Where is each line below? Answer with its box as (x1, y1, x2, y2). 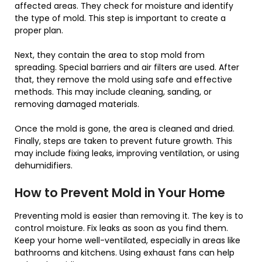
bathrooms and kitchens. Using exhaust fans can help (15, 247, 235, 259)
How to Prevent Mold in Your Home (15, 184, 225, 202)
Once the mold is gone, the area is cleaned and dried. (15, 123, 235, 135)
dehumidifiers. (15, 160, 73, 172)
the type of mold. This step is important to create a (15, 12, 226, 25)
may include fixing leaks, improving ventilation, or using (15, 147, 239, 160)
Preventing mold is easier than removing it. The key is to (15, 210, 243, 222)
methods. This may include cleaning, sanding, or (15, 86, 212, 98)
